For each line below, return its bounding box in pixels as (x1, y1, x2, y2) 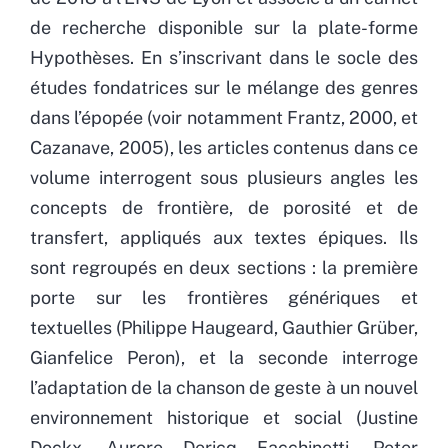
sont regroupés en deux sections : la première (30, 256, 418, 278)
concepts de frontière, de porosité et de (30, 196, 418, 218)
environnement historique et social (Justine (30, 406, 418, 428)
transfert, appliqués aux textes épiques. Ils (30, 226, 418, 248)
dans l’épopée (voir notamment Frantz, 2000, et (30, 106, 418, 128)
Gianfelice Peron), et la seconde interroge (30, 346, 418, 368)
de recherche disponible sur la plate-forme (30, 16, 418, 38)
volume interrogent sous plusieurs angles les (30, 166, 418, 188)
